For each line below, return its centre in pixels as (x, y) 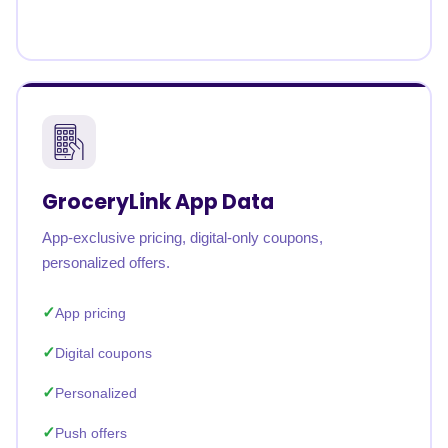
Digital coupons (103, 353)
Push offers (91, 433)
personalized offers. (106, 262)
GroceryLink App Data (158, 201)
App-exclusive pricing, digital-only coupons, (182, 237)
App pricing (90, 313)
